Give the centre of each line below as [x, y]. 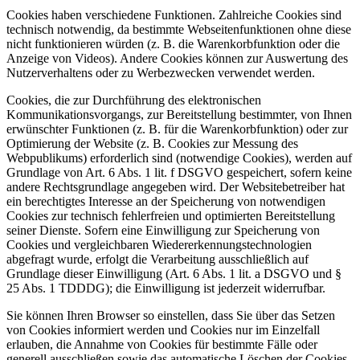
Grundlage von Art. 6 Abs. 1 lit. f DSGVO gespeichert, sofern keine [179, 172]
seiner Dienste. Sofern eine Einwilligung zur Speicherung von [163, 230]
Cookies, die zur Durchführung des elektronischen [134, 100]
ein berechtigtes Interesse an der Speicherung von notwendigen [166, 201]
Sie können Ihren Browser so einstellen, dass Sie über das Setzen [171, 315]
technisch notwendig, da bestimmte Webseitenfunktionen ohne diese [179, 29]
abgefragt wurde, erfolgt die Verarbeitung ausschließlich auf [157, 259]
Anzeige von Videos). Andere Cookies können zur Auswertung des [177, 58]
